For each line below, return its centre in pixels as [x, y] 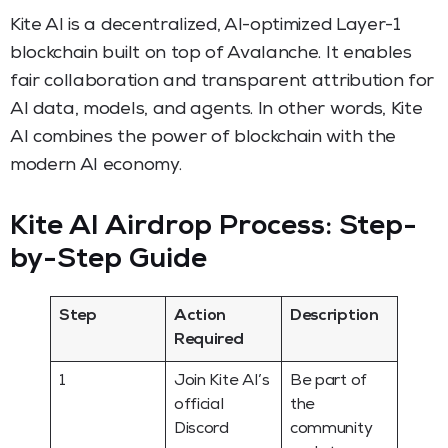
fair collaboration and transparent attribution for [222, 81]
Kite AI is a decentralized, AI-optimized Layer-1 [205, 25]
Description [334, 316]
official [199, 405]
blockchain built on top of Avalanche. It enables [211, 53]
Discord [201, 429]
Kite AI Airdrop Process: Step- [214, 227]
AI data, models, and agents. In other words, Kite [216, 109]
